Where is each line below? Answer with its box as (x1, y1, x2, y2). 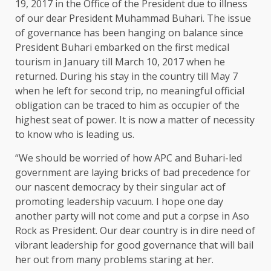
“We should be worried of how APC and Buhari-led (15, 151, 242, 165)
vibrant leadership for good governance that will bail (15, 238, 253, 252)
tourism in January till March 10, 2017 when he (15, 55, 225, 69)
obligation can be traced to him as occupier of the (15, 99, 240, 113)
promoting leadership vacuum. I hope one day (15, 195, 223, 209)
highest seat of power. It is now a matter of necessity (15, 113, 255, 127)
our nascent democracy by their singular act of (15, 180, 226, 194)
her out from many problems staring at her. (15, 253, 214, 267)
